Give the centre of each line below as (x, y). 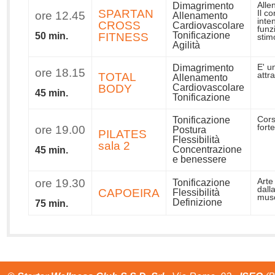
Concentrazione (207, 149)
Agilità (187, 45)
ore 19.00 (60, 130)
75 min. (52, 203)
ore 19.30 (60, 183)
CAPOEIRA (129, 193)
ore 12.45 (60, 15)
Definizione (198, 202)
